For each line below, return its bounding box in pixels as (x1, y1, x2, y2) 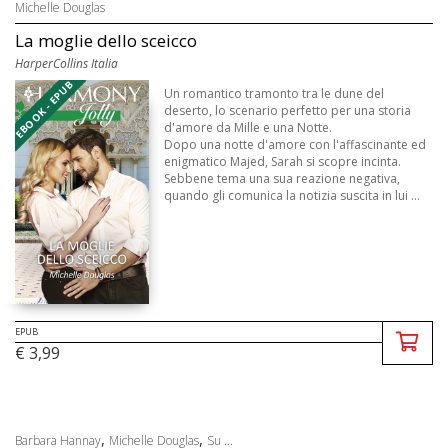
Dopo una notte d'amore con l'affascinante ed (164, 135, 427, 153)
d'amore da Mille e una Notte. (164, 118, 333, 136)
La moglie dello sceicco (15, 28, 197, 52)
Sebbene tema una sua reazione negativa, (164, 169, 401, 187)
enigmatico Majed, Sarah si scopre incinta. (164, 152, 402, 170)
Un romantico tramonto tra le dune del (164, 84, 385, 102)
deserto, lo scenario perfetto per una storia (164, 101, 412, 119)
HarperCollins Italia (15, 54, 118, 72)
